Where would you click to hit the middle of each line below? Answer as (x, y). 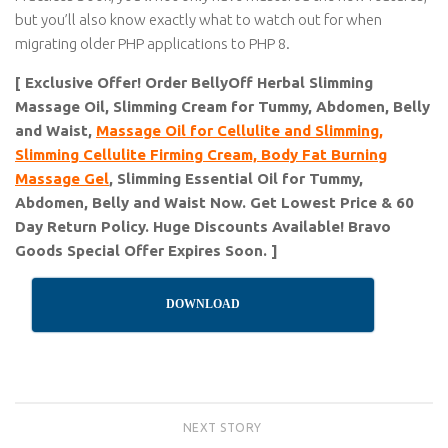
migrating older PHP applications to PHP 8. (152, 43)
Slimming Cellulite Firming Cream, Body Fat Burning (201, 154)
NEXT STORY (224, 427)
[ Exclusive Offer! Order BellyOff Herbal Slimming (194, 82)
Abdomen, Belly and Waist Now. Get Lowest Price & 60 (214, 202)
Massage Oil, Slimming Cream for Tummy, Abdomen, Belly (222, 106)
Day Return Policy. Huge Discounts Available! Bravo (203, 226)
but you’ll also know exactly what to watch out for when (198, 19)
